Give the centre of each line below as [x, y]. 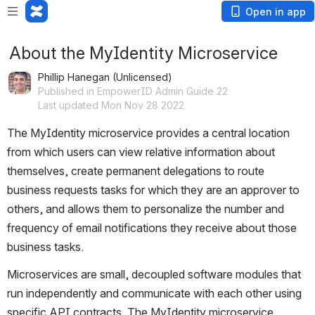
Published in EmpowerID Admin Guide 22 [133, 91]
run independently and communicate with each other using [154, 293]
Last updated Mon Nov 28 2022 [111, 105]
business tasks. [47, 247]
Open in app [276, 12]
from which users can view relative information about [141, 152]
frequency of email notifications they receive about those [152, 228]
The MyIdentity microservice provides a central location [148, 133]
